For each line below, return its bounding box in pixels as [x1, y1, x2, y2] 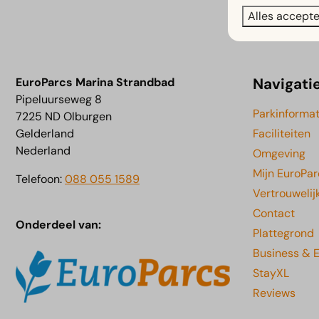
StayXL [253, 266, 289, 281]
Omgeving [253, 146, 305, 162]
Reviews [253, 286, 296, 301]
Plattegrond [253, 226, 314, 241]
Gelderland [16, 126, 74, 142]
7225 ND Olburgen [16, 109, 112, 125]
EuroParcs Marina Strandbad [16, 75, 174, 90]
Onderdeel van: [16, 217, 101, 233]
